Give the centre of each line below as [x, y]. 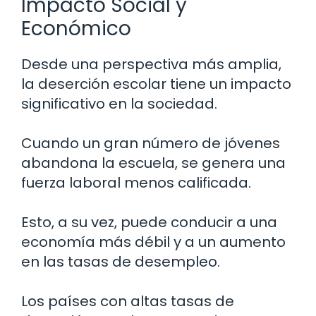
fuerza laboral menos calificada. [136, 183]
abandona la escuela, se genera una [153, 163]
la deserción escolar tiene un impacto [156, 84]
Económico [76, 29]
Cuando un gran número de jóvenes [151, 144]
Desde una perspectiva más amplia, [151, 65]
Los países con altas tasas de [128, 302]
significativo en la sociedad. [119, 104]
